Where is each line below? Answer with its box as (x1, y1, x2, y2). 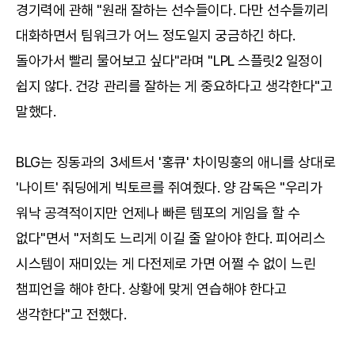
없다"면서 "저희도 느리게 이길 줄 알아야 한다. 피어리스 (16, 229, 326, 246)
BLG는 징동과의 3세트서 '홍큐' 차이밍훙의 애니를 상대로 (16, 153, 336, 170)
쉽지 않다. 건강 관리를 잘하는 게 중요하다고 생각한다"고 (16, 77, 333, 94)
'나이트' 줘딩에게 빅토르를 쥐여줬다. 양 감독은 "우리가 (16, 178, 323, 196)
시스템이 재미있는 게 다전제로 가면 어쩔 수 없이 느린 (16, 254, 316, 272)
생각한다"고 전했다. (16, 305, 127, 323)
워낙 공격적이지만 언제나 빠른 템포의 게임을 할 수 (16, 204, 300, 221)
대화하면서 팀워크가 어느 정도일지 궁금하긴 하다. (16, 26, 296, 44)
